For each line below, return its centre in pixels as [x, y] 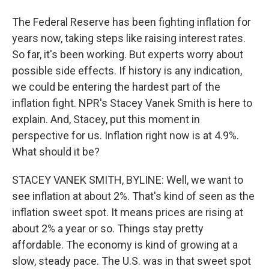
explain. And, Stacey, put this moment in [106, 119]
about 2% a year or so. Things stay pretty [108, 228]
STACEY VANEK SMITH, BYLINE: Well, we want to [128, 180]
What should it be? [56, 152]
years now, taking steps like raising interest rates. [129, 38]
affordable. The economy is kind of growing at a [125, 245]
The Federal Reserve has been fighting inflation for [131, 22]
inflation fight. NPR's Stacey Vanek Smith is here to [132, 103]
